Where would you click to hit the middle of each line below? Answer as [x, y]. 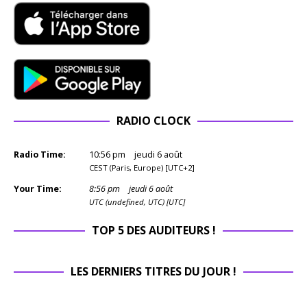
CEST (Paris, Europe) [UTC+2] [142, 167]
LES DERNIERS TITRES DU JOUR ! [153, 271]
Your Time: [38, 188]
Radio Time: [40, 154]
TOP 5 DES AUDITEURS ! [153, 230]
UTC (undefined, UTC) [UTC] [137, 201]
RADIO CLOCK [153, 120]
